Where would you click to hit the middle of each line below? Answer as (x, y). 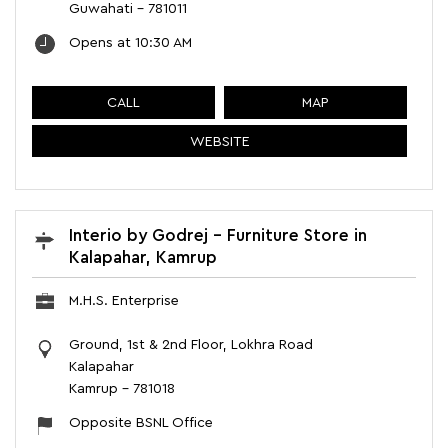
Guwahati (101, 9)
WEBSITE (219, 141)
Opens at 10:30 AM (130, 43)
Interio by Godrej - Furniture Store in (218, 236)
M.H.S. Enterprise (124, 301)
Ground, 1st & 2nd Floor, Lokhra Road (191, 345)
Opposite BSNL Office (141, 423)
